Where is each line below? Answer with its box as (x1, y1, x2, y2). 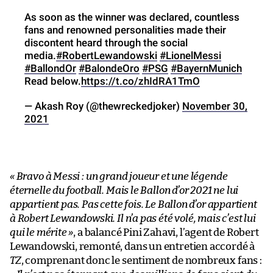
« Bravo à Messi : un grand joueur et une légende (10, 171, 228, 182)
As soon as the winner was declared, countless (24, 10, 239, 23)
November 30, (182, 99, 247, 112)
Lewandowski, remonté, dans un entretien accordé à (10, 241, 255, 252)
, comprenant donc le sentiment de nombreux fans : (21, 255, 262, 266)
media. (24, 49, 56, 62)
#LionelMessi (160, 49, 221, 62)
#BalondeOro (79, 62, 140, 74)
